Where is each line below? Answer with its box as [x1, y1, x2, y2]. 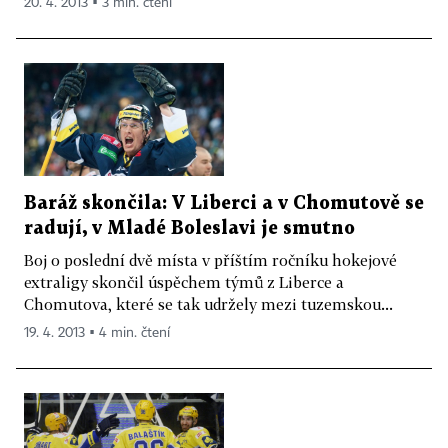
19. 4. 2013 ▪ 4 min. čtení [24, 325, 170, 340]
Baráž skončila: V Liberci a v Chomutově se [24, 194, 424, 212]
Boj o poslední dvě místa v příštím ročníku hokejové [24, 250, 397, 269]
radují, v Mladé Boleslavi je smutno [24, 219, 355, 237]
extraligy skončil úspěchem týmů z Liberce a [24, 272, 344, 291]
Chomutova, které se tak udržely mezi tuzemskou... [24, 294, 393, 313]
